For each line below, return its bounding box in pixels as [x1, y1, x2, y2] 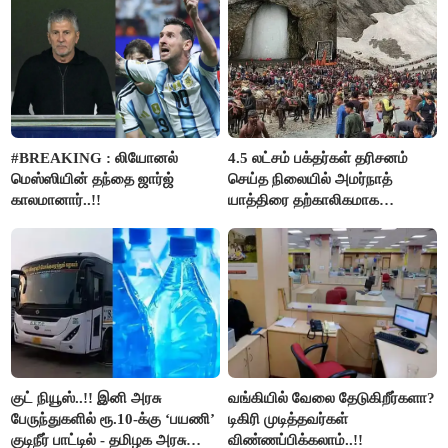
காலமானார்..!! [11, 192, 102, 209]
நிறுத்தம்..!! [228, 213, 301, 230]
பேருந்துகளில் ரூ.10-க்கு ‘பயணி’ [11, 411, 216, 428]
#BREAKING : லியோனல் [11, 150, 179, 167]
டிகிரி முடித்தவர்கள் [228, 411, 349, 428]
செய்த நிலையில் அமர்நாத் [228, 171, 393, 188]
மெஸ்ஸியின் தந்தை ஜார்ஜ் [11, 171, 175, 188]
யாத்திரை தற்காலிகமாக [228, 192, 380, 209]
